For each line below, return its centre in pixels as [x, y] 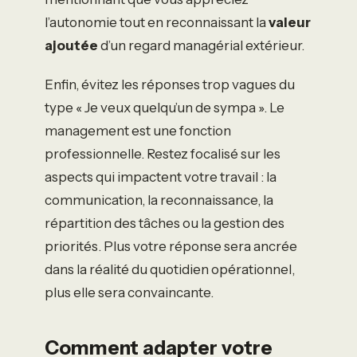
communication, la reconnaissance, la [159, 200]
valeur [290, 22]
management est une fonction [138, 131]
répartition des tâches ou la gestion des [165, 223]
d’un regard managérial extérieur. [201, 45]
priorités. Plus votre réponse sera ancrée [171, 246]
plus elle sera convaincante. [129, 292]
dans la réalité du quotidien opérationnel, [170, 269]
